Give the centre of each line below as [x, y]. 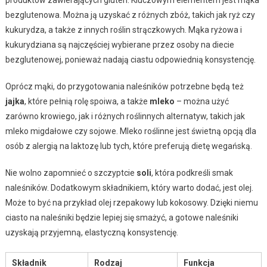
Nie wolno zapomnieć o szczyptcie [71, 173]
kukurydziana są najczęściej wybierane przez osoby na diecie [119, 45]
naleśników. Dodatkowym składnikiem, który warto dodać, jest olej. [129, 188]
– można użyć [201, 102]
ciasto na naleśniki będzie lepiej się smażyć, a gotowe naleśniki [122, 218]
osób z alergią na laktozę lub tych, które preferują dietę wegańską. [128, 146]
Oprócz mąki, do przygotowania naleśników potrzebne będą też [124, 87]
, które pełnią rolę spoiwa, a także [87, 102]
